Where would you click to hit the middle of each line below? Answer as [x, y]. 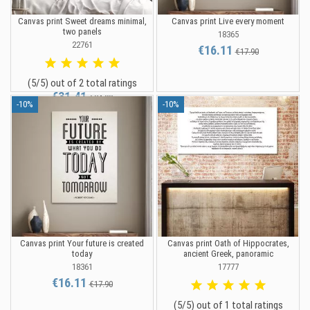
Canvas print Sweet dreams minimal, [82, 21]
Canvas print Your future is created [82, 244]
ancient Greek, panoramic [228, 254]
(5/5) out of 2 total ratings [82, 83]
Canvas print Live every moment [228, 21]
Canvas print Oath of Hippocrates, [228, 244]
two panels [82, 32]
